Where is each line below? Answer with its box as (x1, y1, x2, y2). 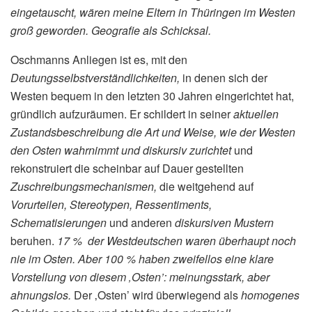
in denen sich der (182, 70, 267, 86)
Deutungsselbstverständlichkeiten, (10, 70, 182, 86)
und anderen (109, 214, 172, 231)
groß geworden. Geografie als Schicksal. (10, 22, 211, 39)
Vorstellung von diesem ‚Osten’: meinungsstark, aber (10, 269, 270, 286)
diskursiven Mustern (172, 214, 274, 231)
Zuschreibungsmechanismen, (10, 178, 159, 195)
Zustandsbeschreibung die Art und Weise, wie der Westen (10, 124, 295, 141)
